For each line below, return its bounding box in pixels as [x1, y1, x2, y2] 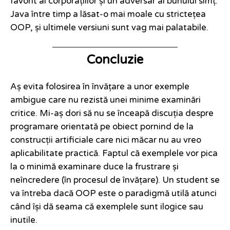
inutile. [10, 215, 37, 226]
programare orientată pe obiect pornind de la [10, 122, 194, 132]
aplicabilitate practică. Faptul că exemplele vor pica [10, 148, 218, 159]
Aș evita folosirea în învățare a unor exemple [10, 82, 189, 92]
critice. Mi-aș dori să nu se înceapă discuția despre [10, 108, 214, 119]
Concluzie [87, 52, 143, 68]
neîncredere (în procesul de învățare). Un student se [10, 175, 220, 186]
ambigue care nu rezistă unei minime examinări [10, 95, 201, 106]
